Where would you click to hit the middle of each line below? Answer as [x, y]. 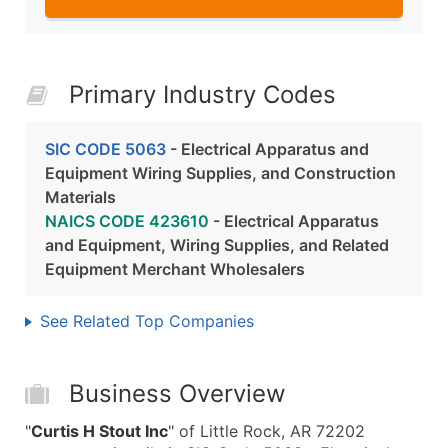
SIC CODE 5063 [105, 149]
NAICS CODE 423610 [127, 221]
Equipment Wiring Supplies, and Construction [220, 173]
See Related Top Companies [147, 321]
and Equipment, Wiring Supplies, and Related [217, 245]
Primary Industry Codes [202, 94]
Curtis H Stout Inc [99, 431]
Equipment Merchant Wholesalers [175, 269]
